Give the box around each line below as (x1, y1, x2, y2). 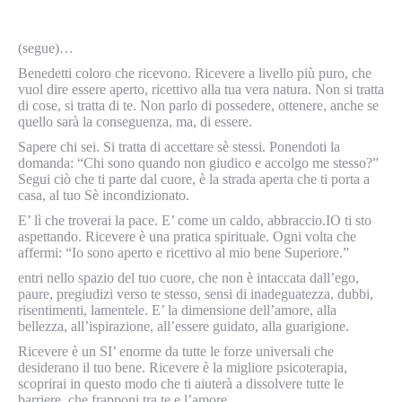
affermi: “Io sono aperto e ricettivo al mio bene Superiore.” (18, 245, 349, 260)
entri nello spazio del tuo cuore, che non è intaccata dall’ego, (18, 270, 359, 285)
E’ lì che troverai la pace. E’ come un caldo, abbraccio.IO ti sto (18, 213, 371, 228)
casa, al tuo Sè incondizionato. (18, 188, 189, 203)
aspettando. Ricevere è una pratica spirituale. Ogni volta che (18, 229, 356, 244)
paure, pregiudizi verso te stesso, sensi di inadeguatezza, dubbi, (18, 286, 373, 301)
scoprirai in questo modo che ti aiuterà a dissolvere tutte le (18, 376, 344, 391)
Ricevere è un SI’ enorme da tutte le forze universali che (18, 344, 334, 359)
